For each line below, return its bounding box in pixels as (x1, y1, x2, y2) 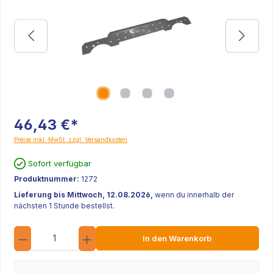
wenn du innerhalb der (155, 190, 234, 199)
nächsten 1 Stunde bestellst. (14, 201, 115, 210)
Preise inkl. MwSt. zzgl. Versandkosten (14, 136, 127, 143)
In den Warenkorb (143, 233, 212, 243)
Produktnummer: (14, 174, 81, 183)
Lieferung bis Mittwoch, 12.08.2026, (14, 190, 155, 199)
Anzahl (94, 226, 118, 235)
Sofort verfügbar (28, 158, 92, 168)
